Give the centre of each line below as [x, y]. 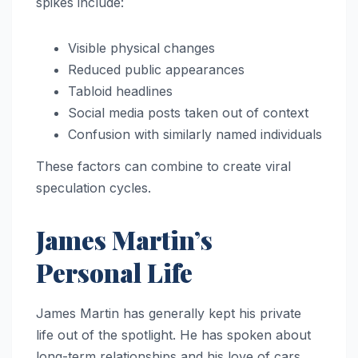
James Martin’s [124, 240]
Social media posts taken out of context [188, 113]
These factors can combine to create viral [163, 167]
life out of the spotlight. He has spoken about [173, 334]
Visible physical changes [141, 48]
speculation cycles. [93, 188]
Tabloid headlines [120, 91]
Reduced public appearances [156, 70]
